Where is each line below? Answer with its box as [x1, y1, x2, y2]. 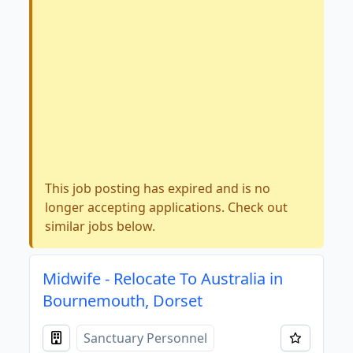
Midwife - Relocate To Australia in [43, 268, 284, 289]
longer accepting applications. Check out [45, 199, 288, 216]
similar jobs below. [45, 217, 156, 235]
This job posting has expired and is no [45, 180, 271, 197]
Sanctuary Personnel [84, 329, 208, 347]
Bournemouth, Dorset [43, 290, 203, 311]
